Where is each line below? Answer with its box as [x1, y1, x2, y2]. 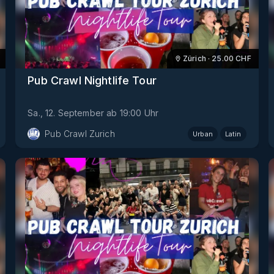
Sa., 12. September [28, 108, 105, 119]
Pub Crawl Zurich [45, 128, 115, 139]
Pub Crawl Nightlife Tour [28, 74, 157, 87]
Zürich [182, 53, 206, 63]
